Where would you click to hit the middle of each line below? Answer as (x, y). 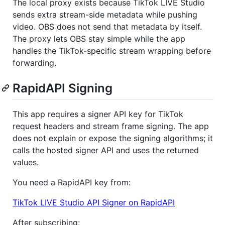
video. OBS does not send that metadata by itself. (107, 26)
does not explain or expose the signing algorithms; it (113, 138)
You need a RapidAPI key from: (72, 183)
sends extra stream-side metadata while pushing (105, 14)
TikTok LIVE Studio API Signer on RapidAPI (94, 203)
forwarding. (34, 63)
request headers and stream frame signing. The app (111, 126)
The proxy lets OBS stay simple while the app (99, 38)
